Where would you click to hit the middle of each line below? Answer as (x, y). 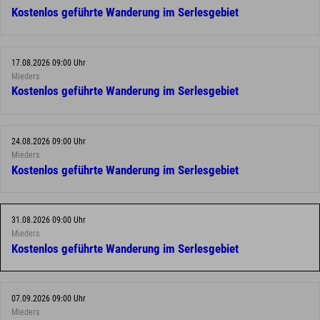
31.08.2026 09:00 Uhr (49, 220)
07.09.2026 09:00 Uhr (49, 299)
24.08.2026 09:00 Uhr (49, 142)
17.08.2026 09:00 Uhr (49, 62)
